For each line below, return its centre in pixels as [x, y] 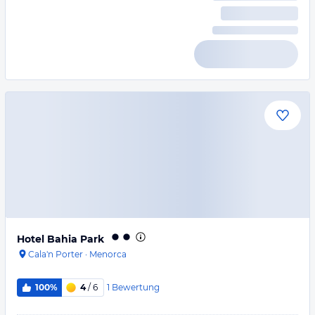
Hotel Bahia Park [60, 239]
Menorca [108, 254]
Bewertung [135, 287]
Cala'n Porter [56, 254]
